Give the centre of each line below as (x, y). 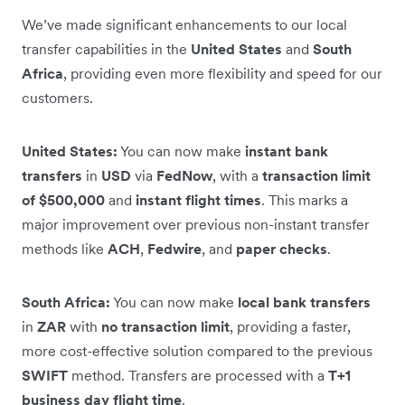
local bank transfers (304, 301)
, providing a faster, (290, 326)
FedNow (184, 175)
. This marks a (305, 199)
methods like (65, 248)
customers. (57, 97)
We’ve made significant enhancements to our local (184, 24)
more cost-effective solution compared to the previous (197, 350)
